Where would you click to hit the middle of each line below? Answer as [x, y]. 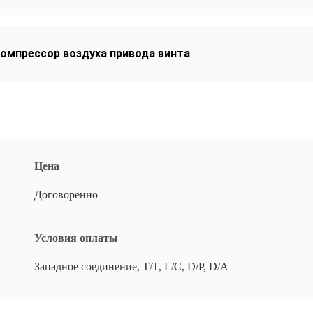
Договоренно [66, 195]
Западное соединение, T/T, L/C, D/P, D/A [131, 267]
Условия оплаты [76, 238]
